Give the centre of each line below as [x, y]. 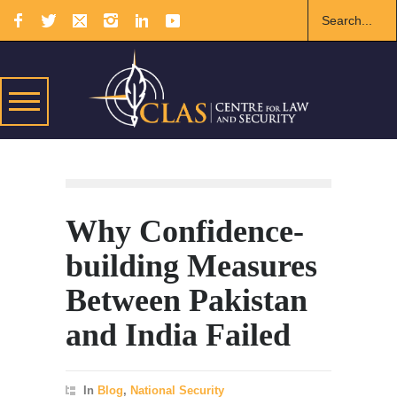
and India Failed [178, 335]
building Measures [191, 266]
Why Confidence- [185, 232]
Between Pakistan [187, 301]
